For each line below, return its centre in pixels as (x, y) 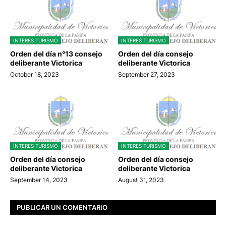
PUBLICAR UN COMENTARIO (62, 207)
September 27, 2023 (147, 75)
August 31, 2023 (141, 180)
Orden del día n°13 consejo (56, 54)
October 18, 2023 (35, 75)
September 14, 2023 (39, 180)
